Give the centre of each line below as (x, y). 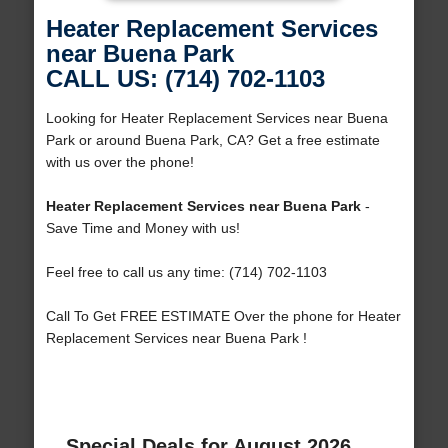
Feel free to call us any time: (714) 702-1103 (186, 272)
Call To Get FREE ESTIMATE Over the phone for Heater (223, 316)
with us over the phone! (119, 162)
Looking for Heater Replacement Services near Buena (216, 118)
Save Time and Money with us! (142, 228)
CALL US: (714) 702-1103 (185, 79)
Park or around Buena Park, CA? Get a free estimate (212, 140)
